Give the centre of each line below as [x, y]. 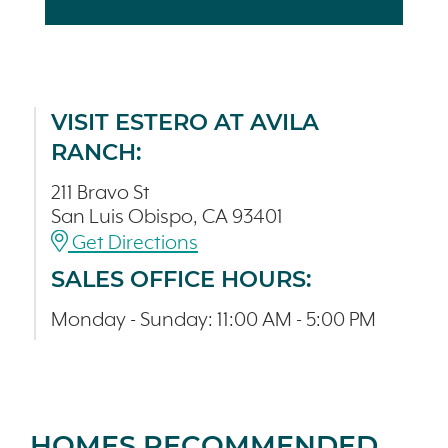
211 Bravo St [100, 194]
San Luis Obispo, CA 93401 [167, 218]
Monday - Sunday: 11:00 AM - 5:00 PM [213, 320]
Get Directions [133, 244]
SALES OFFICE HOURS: [181, 278]
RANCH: [96, 152]
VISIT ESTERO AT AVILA [185, 122]
